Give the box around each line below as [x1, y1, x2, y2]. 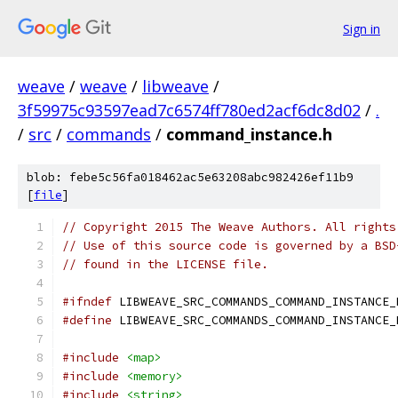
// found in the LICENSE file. [62, 257, 268, 272]
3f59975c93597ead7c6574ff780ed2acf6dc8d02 [18, 99, 361, 121]
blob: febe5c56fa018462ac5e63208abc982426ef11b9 [27, 170, 354, 185]
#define [62, 313, 112, 328]
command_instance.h [166, 123, 332, 145]
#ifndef [62, 294, 112, 309]
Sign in [343, 20, 380, 37]
